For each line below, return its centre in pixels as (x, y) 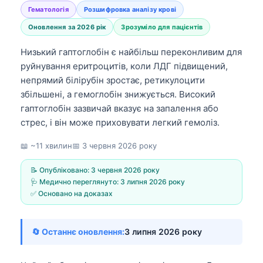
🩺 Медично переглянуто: (75, 181)
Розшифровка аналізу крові (130, 9)
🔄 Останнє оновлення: (78, 231)
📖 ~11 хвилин (46, 145)
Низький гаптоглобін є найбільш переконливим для (131, 52)
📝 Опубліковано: (61, 170)
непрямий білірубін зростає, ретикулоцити (113, 80)
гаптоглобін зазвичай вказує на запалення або (119, 108)
